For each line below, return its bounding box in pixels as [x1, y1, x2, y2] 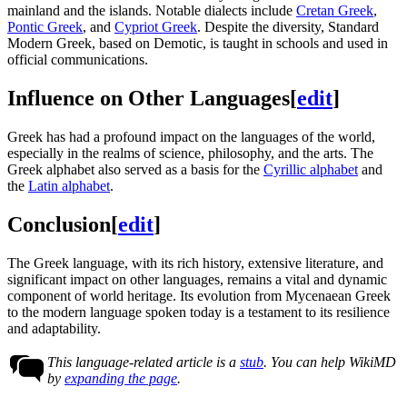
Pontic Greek [7, 19, 83, 35]
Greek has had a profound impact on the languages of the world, [7, 129, 375, 145]
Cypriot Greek [114, 19, 197, 35]
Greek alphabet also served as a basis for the [7, 162, 263, 178]
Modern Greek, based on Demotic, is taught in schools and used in [7, 35, 388, 52]
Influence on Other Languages [7, 86, 290, 111]
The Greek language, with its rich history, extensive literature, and [7, 254, 383, 271]
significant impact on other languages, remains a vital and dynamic [7, 271, 387, 287]
